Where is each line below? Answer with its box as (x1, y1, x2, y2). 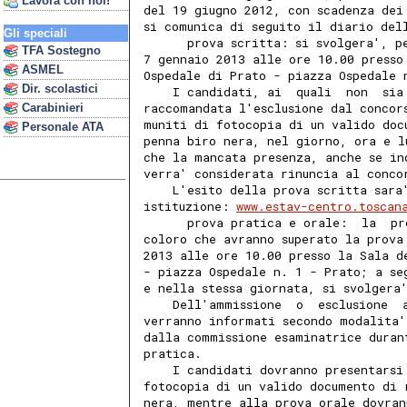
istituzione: (144, 198, 237, 215)
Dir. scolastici (18, 82, 98, 95)
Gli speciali (4, 26, 67, 40)
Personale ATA (18, 120, 104, 134)
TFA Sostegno (18, 44, 101, 57)
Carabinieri (18, 101, 84, 114)
